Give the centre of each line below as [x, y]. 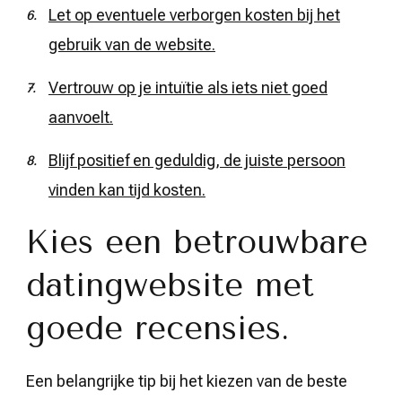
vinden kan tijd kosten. [127, 189]
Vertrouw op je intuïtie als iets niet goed [188, 87]
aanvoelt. [81, 117]
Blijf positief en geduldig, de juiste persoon [197, 160]
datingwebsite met [170, 285]
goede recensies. [157, 328]
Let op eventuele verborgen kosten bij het [194, 14]
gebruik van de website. [132, 44]
